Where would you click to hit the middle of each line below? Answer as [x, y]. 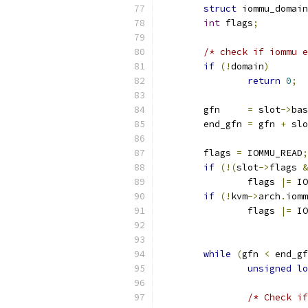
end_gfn [225, 124]
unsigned [269, 268]
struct [220, 9]
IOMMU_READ [272, 153]
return [264, 81]
